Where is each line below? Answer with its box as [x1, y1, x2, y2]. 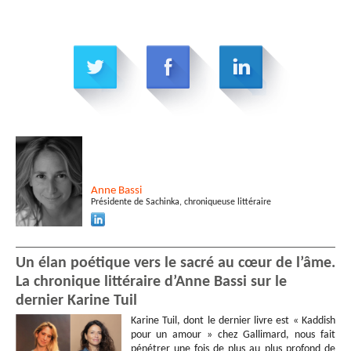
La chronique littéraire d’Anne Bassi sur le [16, 273, 287, 290]
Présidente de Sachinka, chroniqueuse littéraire [91, 197, 271, 207]
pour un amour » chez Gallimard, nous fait [130, 328, 335, 341]
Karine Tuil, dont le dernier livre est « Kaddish [130, 314, 335, 327]
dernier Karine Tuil [16, 292, 137, 309]
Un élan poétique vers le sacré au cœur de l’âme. [16, 255, 335, 271]
